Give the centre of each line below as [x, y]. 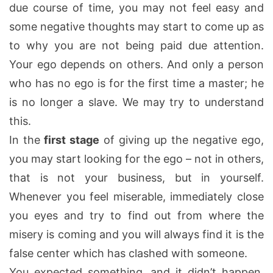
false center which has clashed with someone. [128, 253]
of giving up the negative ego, [182, 140]
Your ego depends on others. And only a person [136, 64]
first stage [70, 140]
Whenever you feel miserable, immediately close [136, 196]
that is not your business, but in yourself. [136, 177]
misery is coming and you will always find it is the [136, 234]
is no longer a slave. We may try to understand [136, 102]
